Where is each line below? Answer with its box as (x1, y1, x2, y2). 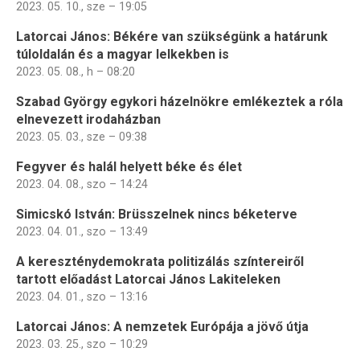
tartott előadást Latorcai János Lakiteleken (16, 271, 280, 287)
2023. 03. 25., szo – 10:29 (16, 337, 148, 351)
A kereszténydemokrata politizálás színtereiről (16, 253, 304, 269)
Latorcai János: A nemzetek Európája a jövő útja (16, 318, 309, 334)
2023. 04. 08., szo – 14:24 (16, 177, 148, 191)
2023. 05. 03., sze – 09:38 (16, 129, 147, 144)
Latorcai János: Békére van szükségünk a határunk (16, 28, 328, 44)
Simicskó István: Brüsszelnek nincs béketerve (16, 206, 297, 222)
